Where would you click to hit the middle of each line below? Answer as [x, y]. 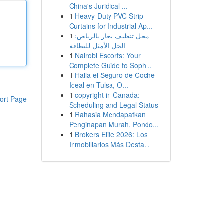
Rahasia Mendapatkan [110, 114]
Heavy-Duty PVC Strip [109, 16]
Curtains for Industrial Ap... [110, 26]
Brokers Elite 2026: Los [111, 134]
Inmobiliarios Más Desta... [109, 144]
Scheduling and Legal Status [113, 105]
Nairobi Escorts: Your [108, 55]
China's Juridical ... [98, 6]
